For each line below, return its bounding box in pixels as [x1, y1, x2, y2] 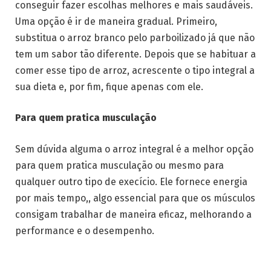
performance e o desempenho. [15, 225, 154, 237]
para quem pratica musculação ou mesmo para [15, 160, 224, 172]
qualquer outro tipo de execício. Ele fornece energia [15, 176, 247, 188]
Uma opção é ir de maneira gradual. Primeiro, [15, 15, 217, 27]
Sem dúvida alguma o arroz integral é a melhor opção [15, 143, 253, 155]
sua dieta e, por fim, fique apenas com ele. [15, 80, 203, 93]
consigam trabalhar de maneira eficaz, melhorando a [15, 209, 252, 221]
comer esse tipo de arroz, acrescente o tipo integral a [15, 64, 255, 76]
